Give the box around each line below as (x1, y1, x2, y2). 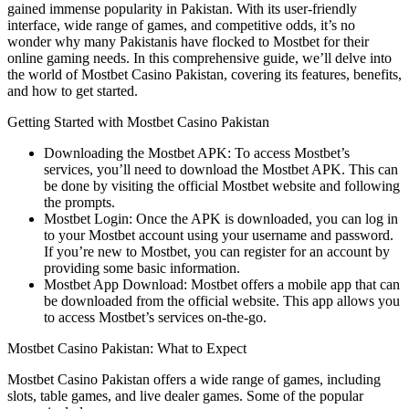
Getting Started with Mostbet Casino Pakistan (7, 114, 269, 131)
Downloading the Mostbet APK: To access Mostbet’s (44, 145, 350, 162)
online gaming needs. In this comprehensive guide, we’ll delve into (7, 50, 392, 67)
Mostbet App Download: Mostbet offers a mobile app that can (44, 277, 400, 293)
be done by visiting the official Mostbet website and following (44, 178, 400, 194)
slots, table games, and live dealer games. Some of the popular (7, 388, 363, 404)
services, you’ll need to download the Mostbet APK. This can (44, 162, 398, 178)
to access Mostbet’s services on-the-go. (44, 309, 267, 326)
